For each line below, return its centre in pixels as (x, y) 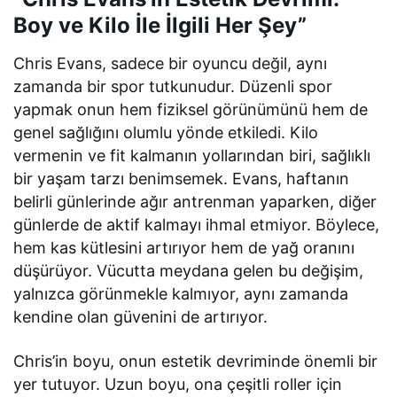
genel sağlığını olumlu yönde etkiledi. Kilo (166, 132)
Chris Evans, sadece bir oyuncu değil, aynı (171, 63)
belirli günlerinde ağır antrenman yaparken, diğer (195, 202)
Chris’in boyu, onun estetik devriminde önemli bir (196, 361)
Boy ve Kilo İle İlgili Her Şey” (160, 25)
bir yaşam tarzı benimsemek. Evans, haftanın (182, 179)
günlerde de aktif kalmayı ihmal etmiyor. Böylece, (197, 225)
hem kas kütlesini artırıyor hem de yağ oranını (184, 248)
